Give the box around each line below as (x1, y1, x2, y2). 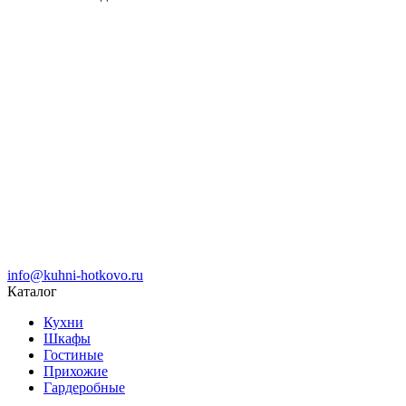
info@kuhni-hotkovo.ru (7, 266, 143, 283)
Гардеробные (43, 379, 125, 395)
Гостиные (43, 346, 103, 362)
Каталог (7, 283, 57, 299)
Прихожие (43, 362, 108, 379)
